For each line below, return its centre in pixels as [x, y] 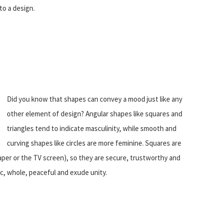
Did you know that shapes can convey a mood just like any [95, 99]
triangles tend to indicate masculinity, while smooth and [92, 128]
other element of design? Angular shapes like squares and [95, 113]
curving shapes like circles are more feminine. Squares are [94, 143]
